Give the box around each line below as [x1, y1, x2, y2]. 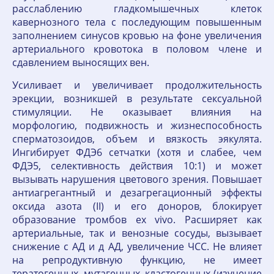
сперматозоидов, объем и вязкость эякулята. [12, 132, 262, 146]
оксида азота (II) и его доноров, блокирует [12, 199, 262, 213]
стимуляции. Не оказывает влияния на [12, 105, 262, 119]
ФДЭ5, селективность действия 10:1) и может [12, 159, 262, 172]
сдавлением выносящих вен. [12, 56, 149, 69]
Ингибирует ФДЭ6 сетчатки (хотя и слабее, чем [12, 146, 262, 159]
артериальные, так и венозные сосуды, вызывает [12, 226, 262, 240]
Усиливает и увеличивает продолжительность [12, 78, 262, 92]
